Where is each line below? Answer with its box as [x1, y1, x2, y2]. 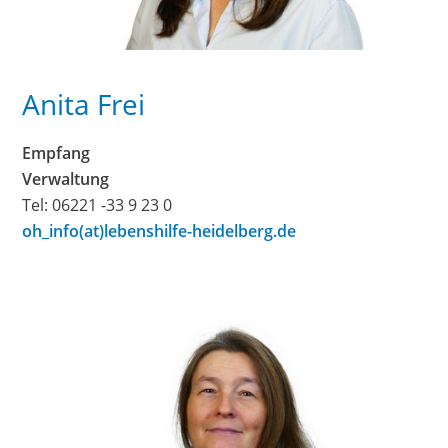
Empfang [22, 142, 91, 165]
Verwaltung [22, 168, 110, 191]
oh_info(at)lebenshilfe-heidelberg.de [22, 220, 297, 243]
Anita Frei [22, 85, 146, 124]
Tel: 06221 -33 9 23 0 [22, 194, 173, 217]
